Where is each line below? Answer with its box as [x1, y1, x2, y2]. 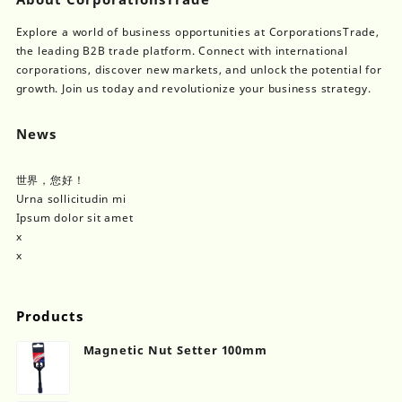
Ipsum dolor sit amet [15, 209, 134, 225]
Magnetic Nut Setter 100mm [83, 341, 267, 358]
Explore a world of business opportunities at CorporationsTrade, [15, 23, 380, 39]
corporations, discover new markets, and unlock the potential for [15, 61, 382, 77]
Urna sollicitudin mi [15, 190, 127, 206]
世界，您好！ [15, 171, 85, 188]
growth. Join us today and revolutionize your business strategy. [15, 80, 371, 96]
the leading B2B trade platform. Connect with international [15, 42, 348, 58]
